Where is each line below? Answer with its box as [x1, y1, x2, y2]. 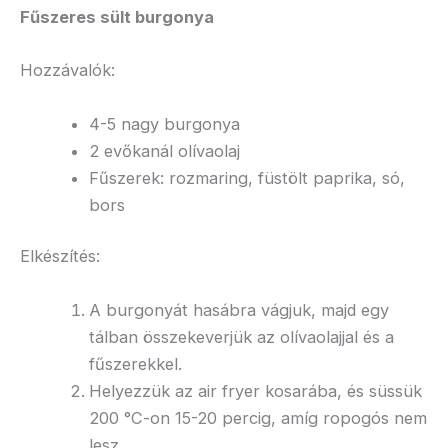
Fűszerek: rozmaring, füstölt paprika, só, [89, 167, 406, 188]
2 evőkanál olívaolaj [89, 140, 241, 161]
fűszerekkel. [89, 353, 183, 374]
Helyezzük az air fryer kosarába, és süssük [89, 380, 423, 401]
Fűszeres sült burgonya [20, 7, 214, 28]
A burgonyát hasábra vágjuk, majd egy [89, 299, 390, 320]
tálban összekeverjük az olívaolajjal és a [89, 326, 395, 347]
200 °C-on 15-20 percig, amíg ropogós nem [89, 407, 428, 428]
